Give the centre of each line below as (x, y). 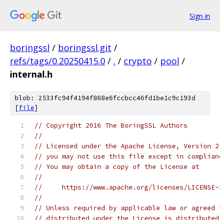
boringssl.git (85, 48)
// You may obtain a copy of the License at (117, 167)
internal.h (31, 74)
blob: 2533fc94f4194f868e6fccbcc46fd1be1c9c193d (105, 98)
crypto (138, 61)
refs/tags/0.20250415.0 (57, 61)
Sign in (200, 16)
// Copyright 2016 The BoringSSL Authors (111, 125)
